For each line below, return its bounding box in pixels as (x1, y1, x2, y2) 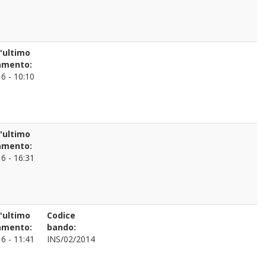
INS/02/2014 (47, 233, 95, 245)
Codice (47, 210, 75, 221)
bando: (47, 221, 76, 233)
